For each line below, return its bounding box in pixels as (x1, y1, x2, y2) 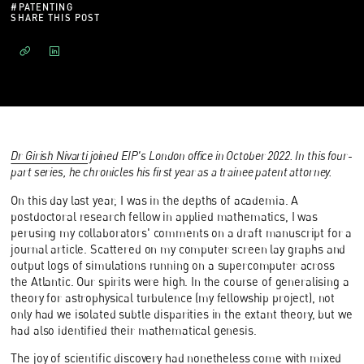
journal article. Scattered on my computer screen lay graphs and (11, 241, 346, 256)
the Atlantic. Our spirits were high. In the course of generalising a (11, 274, 349, 288)
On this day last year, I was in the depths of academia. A (11, 193, 299, 207)
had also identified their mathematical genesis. (11, 323, 257, 337)
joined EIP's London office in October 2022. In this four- (87, 149, 353, 163)
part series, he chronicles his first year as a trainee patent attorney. (11, 165, 333, 180)
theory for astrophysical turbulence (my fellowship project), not (11, 290, 336, 305)
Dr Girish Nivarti (11, 149, 88, 163)
